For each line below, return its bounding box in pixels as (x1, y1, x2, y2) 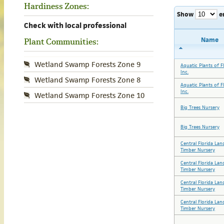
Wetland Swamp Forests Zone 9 (34, 59, 140, 69)
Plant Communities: (24, 36, 98, 47)
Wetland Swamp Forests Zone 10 (34, 90, 144, 100)
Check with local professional (24, 20, 126, 30)
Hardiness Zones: (24, 1, 89, 11)
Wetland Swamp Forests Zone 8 (34, 75, 140, 84)
